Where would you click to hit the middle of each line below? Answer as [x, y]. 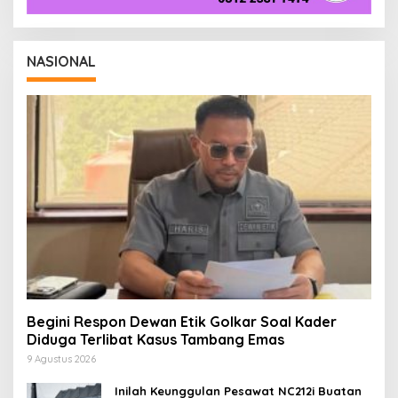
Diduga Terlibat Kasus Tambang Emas [155, 340]
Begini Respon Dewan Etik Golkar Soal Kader [182, 322]
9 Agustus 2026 [61, 359]
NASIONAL [61, 62]
